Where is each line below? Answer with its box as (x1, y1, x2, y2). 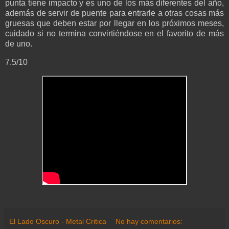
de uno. (5, 39, 32, 49)
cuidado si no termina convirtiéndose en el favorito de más (5, 29, 224, 38)
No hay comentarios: (116, 217, 183, 225)
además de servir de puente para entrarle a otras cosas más (5, 9, 224, 18)
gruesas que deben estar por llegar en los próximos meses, (5, 19, 224, 28)
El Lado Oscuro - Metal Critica (9, 217, 106, 225)
